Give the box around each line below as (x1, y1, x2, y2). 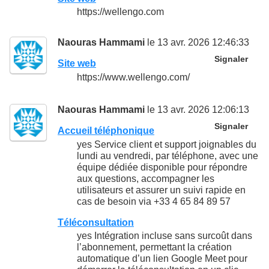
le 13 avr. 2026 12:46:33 (145, 37, 249, 48)
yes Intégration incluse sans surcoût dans (77, 230, 252, 241)
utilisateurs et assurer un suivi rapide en (77, 184, 246, 195)
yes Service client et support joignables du (77, 139, 256, 150)
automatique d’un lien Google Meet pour (77, 253, 247, 264)
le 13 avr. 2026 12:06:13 (145, 104, 249, 115)
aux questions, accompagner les (77, 173, 214, 184)
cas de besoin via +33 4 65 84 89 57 (77, 196, 231, 207)
